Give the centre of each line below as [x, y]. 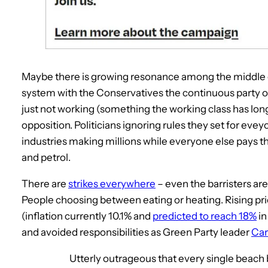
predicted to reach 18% [205, 216]
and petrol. [46, 158]
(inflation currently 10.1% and [87, 216]
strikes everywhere [112, 184]
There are [45, 184]
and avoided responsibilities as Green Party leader [136, 232]
